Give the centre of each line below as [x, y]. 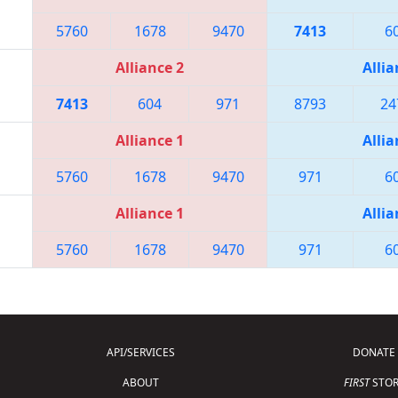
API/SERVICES [140, 352]
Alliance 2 [150, 67]
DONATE [374, 352]
